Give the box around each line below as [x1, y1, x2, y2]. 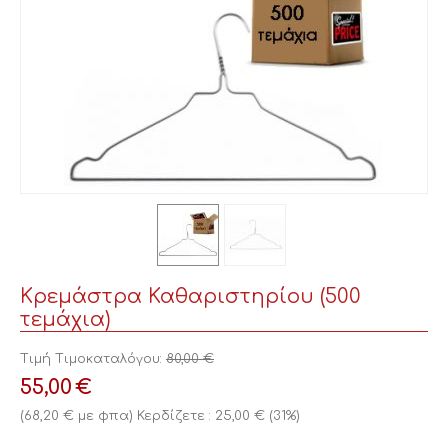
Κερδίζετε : [137, 409, 215, 423]
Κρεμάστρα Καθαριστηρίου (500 [20, 285, 361, 308]
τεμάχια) [20, 308, 111, 331]
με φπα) [74, 409, 133, 423]
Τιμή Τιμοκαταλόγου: [20, 352, 162, 366]
